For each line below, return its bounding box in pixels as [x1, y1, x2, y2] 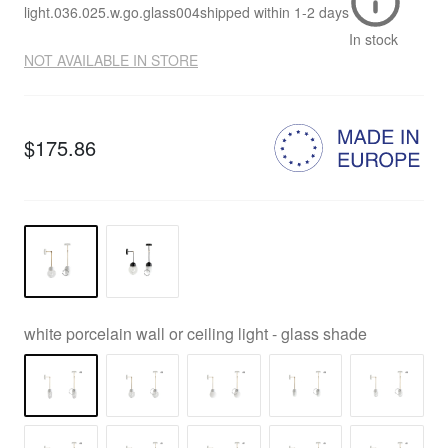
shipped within [200, 2, 290, 23]
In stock [349, 28, 398, 49]
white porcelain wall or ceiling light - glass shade [24, 322, 367, 346]
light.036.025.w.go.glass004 [24, 2, 200, 23]
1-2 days [294, 2, 349, 23]
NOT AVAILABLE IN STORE [24, 49, 198, 70]
